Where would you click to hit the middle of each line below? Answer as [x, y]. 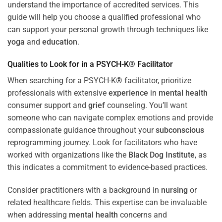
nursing [174, 190]
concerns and [142, 215]
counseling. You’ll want [146, 106]
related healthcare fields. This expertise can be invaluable [107, 203]
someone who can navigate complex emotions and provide [110, 118]
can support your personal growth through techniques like [108, 29]
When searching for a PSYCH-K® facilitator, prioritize [99, 81]
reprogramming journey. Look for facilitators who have [102, 143]
